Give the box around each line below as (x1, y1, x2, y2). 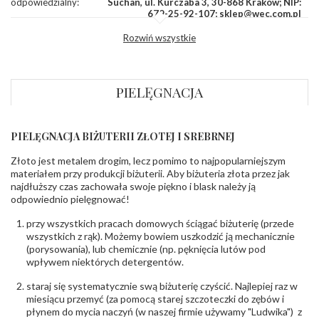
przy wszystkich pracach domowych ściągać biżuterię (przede (26, 216, 294, 229)
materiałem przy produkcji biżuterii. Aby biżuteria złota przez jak (11, 167, 290, 179)
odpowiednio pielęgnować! (11, 192, 130, 205)
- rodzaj (11, 33, 43, 45)
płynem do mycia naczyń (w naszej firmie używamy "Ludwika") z (26, 305, 302, 318)
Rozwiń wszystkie (123, 31, 196, 43)
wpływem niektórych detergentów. (26, 255, 184, 268)
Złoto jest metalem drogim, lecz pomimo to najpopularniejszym (11, 154, 286, 167)
